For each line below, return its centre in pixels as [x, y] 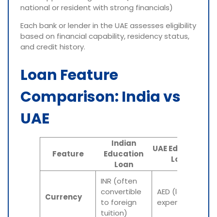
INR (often [119, 181]
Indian [124, 143]
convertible [121, 191]
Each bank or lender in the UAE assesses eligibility [108, 26]
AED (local [175, 191]
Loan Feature [69, 75]
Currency [63, 197]
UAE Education [180, 148]
